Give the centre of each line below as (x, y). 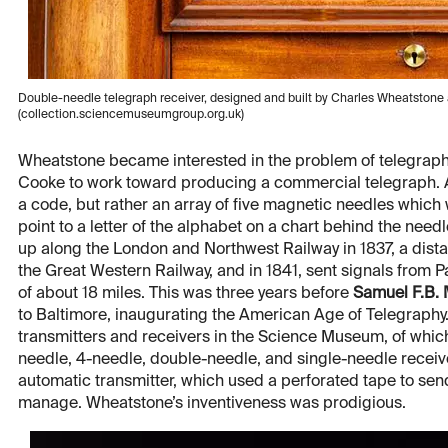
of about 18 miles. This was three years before (185, 294)
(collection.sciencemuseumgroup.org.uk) (131, 115)
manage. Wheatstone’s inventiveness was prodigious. (212, 404)
